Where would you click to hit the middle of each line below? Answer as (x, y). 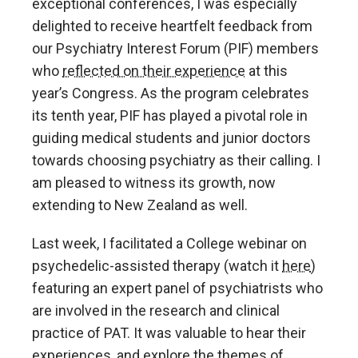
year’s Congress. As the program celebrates (171, 93)
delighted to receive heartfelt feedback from (172, 26)
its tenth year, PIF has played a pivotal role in (170, 115)
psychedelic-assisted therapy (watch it (157, 265)
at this (267, 70)
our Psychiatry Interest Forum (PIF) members (175, 48)
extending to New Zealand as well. (140, 205)
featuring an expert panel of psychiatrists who (177, 288)
